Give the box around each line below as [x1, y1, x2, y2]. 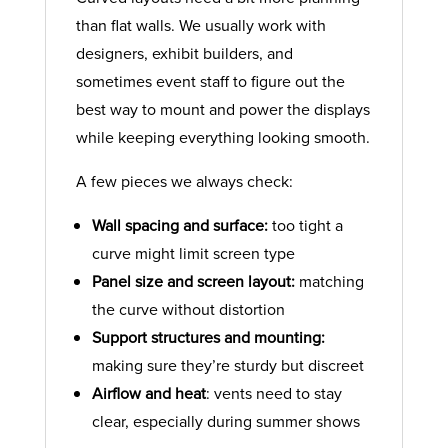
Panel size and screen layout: [91, 270, 299, 293]
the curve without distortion [91, 298, 285, 321]
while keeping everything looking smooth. [75, 126, 370, 149]
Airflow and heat [91, 382, 206, 405]
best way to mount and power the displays [75, 98, 370, 121]
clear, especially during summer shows [91, 410, 360, 433]
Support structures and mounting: [91, 326, 325, 349]
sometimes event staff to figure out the [75, 70, 345, 93]
